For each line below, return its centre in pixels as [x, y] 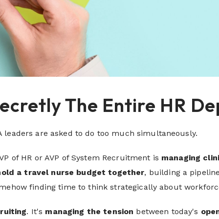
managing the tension [89, 212]
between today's [167, 212]
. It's [36, 212]
